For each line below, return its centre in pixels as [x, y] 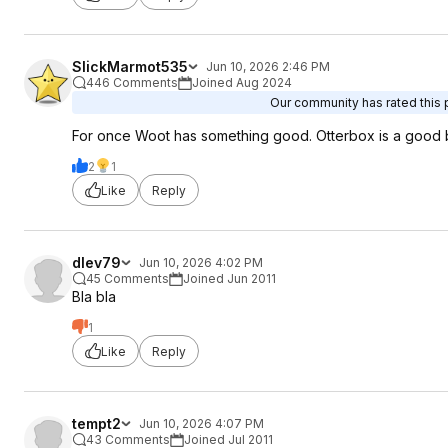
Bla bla [94, 296]
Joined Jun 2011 [229, 278]
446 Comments [132, 82]
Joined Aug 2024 [242, 82]
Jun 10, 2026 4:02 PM [201, 262]
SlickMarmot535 [130, 66]
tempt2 [96, 423]
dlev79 [96, 262]
